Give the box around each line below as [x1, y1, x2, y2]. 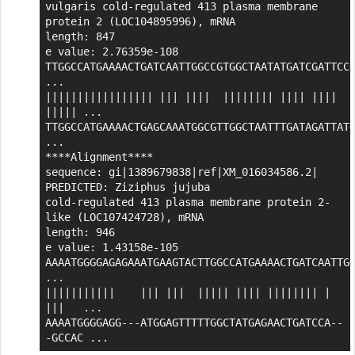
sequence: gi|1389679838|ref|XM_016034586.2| [44, 165, 318, 178]
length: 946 [44, 225, 115, 239]
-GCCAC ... [44, 330, 109, 344]
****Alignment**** [44, 150, 153, 163]
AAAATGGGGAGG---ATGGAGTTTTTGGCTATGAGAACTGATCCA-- [44, 315, 343, 329]
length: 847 [44, 29, 115, 43]
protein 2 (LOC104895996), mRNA [44, 14, 235, 28]
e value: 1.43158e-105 [44, 240, 178, 254]
